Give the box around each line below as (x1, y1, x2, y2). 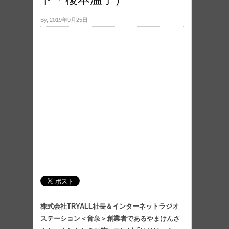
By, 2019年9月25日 (40, 16, 88, 23)
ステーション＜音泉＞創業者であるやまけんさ (40, 214, 180, 222)
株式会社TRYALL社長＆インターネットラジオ (40, 202, 179, 210)
